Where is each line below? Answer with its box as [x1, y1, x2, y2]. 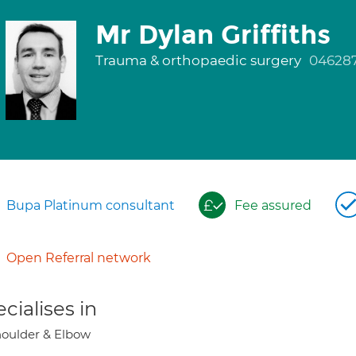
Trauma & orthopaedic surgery [95, 52, 304, 68]
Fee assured [234, 198, 311, 213]
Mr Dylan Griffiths [95, 19, 331, 51]
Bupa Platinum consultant [6, 198, 175, 213]
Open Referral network [6, 250, 151, 265]
